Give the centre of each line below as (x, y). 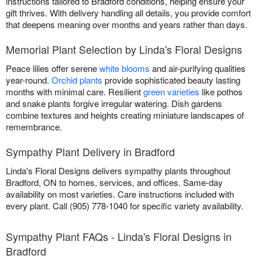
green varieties (171, 92)
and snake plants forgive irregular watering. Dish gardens (114, 104)
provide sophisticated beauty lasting (171, 80)
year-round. (29, 80)
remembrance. (34, 127)
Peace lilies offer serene (53, 68)
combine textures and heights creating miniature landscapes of (125, 115)
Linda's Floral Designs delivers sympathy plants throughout (118, 171)
